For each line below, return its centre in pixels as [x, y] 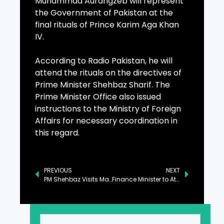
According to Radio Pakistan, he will [104, 61]
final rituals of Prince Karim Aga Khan [107, 25]
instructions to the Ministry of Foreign [108, 109]
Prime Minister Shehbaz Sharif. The [102, 85]
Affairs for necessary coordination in [106, 121]
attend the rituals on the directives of [108, 73]
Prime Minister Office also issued [98, 97]
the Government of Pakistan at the [104, 13]
